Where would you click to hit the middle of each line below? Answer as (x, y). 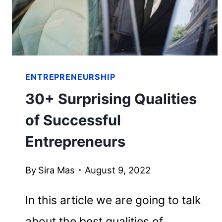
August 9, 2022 (117, 170)
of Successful (73, 120)
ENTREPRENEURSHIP (70, 77)
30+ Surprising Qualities (111, 99)
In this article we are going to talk (113, 200)
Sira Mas (56, 170)
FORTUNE (106, 23)
